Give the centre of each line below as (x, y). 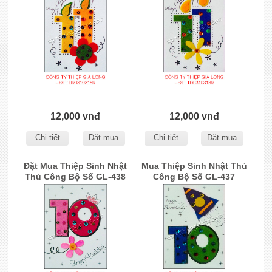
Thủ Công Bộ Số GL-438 (76, 176)
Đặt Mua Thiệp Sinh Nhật (76, 165)
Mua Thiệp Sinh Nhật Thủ (194, 165)
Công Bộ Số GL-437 (194, 176)
